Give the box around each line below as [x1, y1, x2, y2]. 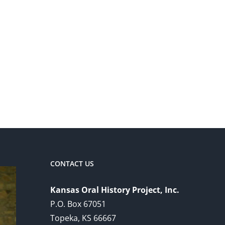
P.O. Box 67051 [50, 198, 106, 210]
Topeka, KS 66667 [50, 212, 116, 224]
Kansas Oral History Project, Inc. [50, 184, 179, 196]
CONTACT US [50, 159, 94, 169]
